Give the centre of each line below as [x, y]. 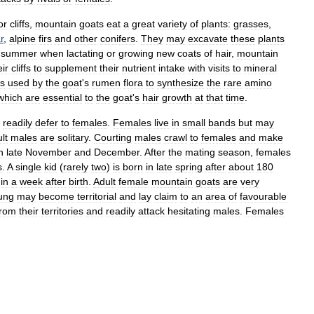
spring [189, 167]
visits [219, 68]
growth [177, 97]
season [234, 152]
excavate [208, 39]
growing [136, 53]
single [28, 167]
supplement [71, 68]
